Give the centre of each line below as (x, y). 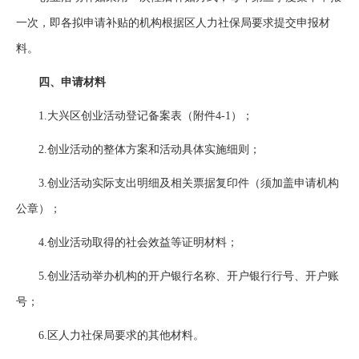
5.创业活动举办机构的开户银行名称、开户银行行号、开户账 (177, 276)
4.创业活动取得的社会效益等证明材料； (127, 242)
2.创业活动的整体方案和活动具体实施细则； (138, 149)
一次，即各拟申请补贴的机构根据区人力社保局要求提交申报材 (173, 23)
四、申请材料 (61, 82)
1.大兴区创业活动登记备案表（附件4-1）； (135, 116)
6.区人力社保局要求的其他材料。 (110, 335)
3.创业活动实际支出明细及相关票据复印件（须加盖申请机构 (177, 183)
